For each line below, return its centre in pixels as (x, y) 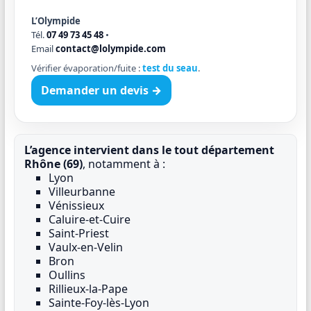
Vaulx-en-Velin (85, 247)
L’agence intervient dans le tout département (149, 150)
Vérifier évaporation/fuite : (86, 68)
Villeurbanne (82, 191)
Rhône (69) (53, 163)
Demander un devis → (101, 90)
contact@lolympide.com (110, 48)
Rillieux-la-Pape (88, 288)
